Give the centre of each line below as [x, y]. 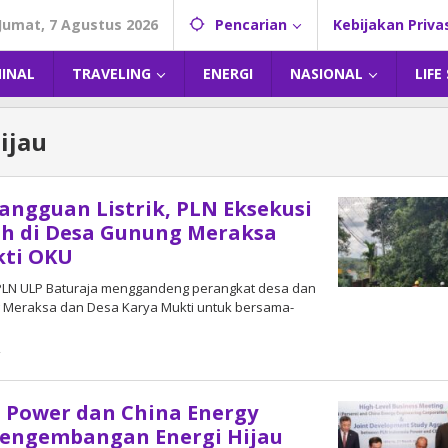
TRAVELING [111, 73]
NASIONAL [326, 73]
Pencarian [251, 24]
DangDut [41, 369]
